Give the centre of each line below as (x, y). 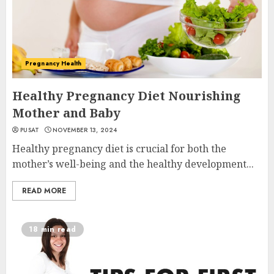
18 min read (53, 229)
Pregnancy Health (54, 63)
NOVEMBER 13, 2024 (85, 130)
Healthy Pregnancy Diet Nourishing (127, 96)
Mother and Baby (66, 113)
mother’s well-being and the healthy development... (133, 164)
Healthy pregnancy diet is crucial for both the (119, 149)
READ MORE (44, 191)
